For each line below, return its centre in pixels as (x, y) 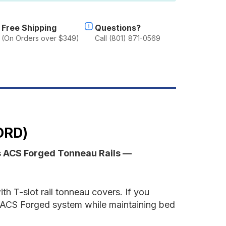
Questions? (118, 27)
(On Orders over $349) (40, 38)
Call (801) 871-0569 (127, 38)
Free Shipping (29, 27)
